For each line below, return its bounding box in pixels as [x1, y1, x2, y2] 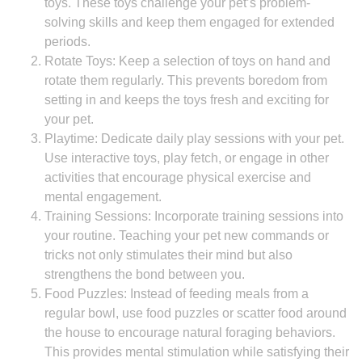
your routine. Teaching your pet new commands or [44, 229, 329, 242]
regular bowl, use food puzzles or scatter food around [44, 306, 347, 320]
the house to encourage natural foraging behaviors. [44, 326, 335, 339]
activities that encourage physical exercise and [44, 170, 311, 184]
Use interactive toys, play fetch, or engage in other [44, 151, 329, 165]
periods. [44, 35, 90, 48]
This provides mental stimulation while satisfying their [44, 345, 349, 359]
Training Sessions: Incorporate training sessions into [44, 209, 343, 223]
